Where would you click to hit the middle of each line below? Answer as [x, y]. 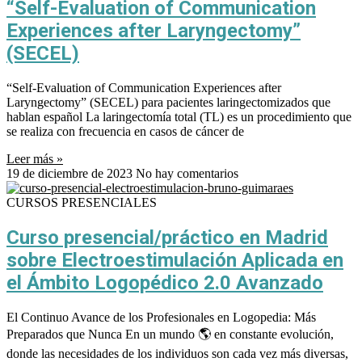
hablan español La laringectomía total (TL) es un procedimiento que [179, 117]
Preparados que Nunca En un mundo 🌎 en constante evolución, [170, 334]
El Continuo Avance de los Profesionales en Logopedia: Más [161, 317]
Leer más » [35, 159]
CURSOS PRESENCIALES [82, 203]
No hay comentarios [187, 174]
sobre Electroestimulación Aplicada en [175, 260]
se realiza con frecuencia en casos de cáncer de [125, 132]
